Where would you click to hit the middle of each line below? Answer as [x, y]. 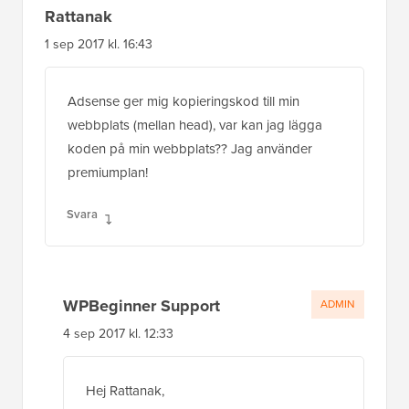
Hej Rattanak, [125, 390]
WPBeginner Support [142, 305]
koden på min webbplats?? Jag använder [190, 148]
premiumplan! [108, 172]
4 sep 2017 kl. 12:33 [118, 333]
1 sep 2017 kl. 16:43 [99, 44]
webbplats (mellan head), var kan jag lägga [195, 125]
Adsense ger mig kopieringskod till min [184, 101]
